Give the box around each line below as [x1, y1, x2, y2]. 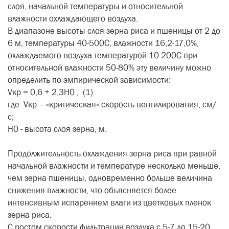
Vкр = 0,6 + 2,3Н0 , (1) [8, 87, 93, 98]
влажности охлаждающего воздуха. [8, 13, 138, 24]
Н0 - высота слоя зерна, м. [8, 124, 107, 134]
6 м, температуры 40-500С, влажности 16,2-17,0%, [8, 38, 199, 49]
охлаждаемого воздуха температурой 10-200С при [8, 50, 197, 61]
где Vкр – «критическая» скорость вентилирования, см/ [8, 99, 217, 110]
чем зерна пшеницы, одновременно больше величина [8, 173, 212, 184]
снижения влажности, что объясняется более [8, 185, 176, 196]
